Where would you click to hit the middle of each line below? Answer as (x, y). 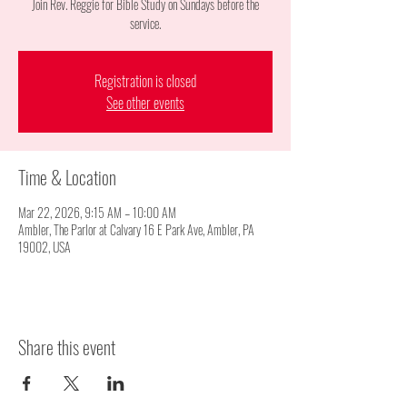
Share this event (67, 347)
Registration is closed (145, 81)
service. (145, 23)
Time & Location (67, 177)
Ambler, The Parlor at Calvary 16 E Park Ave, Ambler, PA (136, 229)
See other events (145, 103)
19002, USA (45, 247)
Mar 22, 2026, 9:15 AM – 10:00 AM (97, 212)
